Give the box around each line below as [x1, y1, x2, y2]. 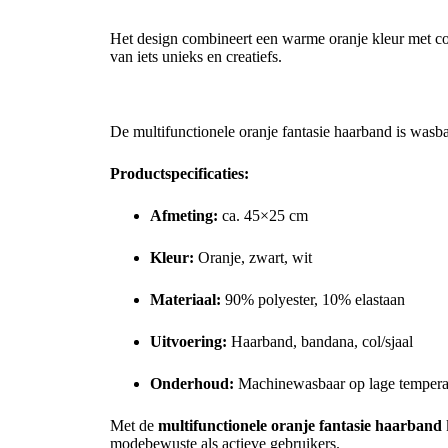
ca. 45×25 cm [218, 206, 308, 224]
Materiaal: [150, 290, 221, 308]
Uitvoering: [150, 332, 227, 350]
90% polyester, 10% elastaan [221, 290, 405, 308]
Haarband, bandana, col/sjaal [227, 332, 413, 350]
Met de [110, 416, 158, 434]
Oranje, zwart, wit [194, 248, 312, 266]
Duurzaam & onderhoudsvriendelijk [110, 90, 358, 108]
